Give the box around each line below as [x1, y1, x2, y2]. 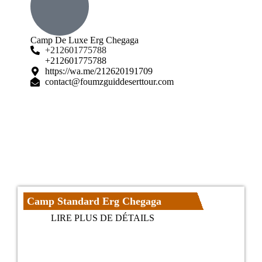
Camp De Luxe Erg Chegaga [30, 35, 139, 45]
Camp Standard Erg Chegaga [27, 195, 161, 207]
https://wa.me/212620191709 [45, 65, 153, 76]
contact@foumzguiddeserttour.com [45, 76, 174, 87]
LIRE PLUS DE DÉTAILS [50, 212, 154, 223]
